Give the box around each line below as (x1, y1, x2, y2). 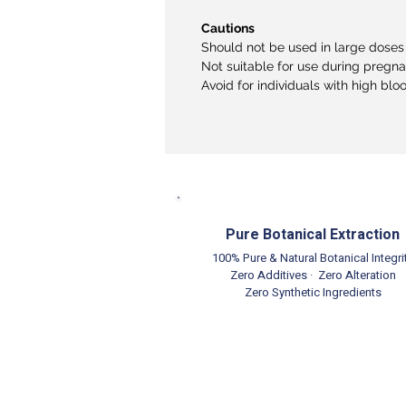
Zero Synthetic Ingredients (244, 283, 382, 301)
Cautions (201, 20, 255, 35)
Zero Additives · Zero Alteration (229, 266, 396, 284)
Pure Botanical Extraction (226, 223, 400, 246)
